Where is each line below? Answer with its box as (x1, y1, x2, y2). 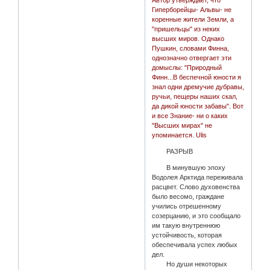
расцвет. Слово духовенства (152, 183, 240, 191)
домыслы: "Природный (152, 64, 222, 72)
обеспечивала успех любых (152, 241, 238, 249)
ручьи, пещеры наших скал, (152, 93, 238, 101)
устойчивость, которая (152, 231, 222, 239)
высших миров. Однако (152, 35, 225, 43)
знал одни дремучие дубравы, (152, 83, 245, 91)
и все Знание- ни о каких (152, 112, 228, 120)
